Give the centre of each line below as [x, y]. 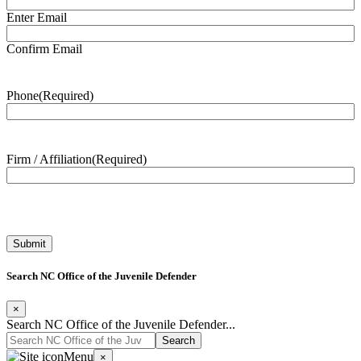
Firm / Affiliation [49, 160]
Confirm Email [44, 49]
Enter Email [37, 18]
